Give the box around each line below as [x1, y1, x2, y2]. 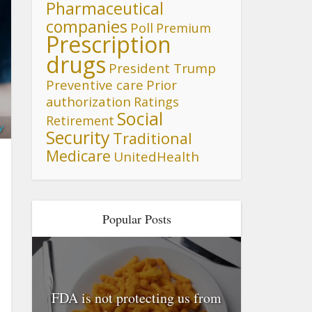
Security [46, 125, 110, 149]
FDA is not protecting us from [52, 288, 221, 307]
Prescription [46, 29, 171, 59]
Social [117, 107, 163, 130]
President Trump [109, 59, 216, 77]
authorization [46, 93, 131, 110]
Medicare [46, 146, 111, 166]
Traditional [113, 128, 192, 148]
